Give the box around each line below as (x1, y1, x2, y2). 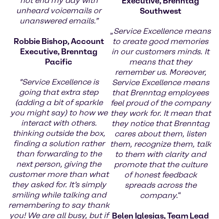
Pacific (45, 57, 72, 66)
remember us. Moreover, (114, 67, 206, 77)
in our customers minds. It (111, 46, 209, 56)
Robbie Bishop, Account (13, 36, 104, 46)
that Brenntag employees (112, 88, 209, 97)
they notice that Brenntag (111, 118, 209, 128)
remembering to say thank (8, 200, 109, 210)
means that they (129, 57, 192, 66)
